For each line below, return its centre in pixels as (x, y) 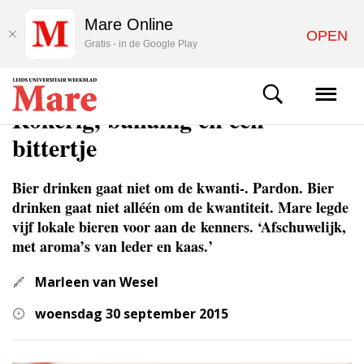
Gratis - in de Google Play (141, 44)
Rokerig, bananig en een (138, 119)
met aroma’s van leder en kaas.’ (113, 246)
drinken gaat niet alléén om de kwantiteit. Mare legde (180, 207)
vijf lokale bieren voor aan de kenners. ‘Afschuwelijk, (179, 227)
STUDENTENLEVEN (54, 91)
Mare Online (129, 24)
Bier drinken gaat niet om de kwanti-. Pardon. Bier (173, 188)
